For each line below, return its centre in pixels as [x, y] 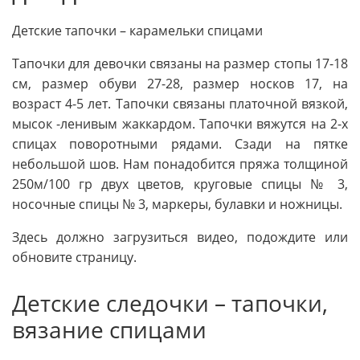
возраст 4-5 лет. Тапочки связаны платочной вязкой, [180, 104]
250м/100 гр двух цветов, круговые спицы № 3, [180, 184]
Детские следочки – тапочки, [170, 303]
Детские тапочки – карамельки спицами [137, 31]
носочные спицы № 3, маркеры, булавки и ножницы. [177, 205]
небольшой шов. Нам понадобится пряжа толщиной [180, 164]
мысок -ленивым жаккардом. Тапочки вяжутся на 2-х [180, 124]
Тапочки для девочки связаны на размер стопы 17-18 [180, 64]
